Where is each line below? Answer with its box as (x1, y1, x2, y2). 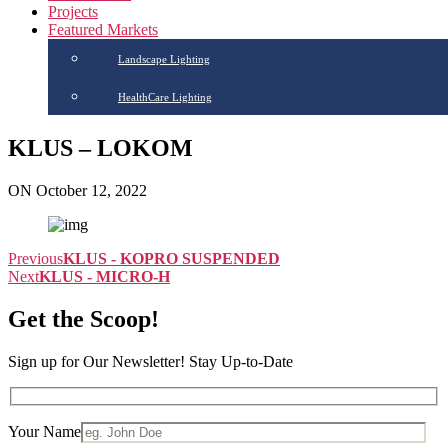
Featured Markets (48, 21, 158, 38)
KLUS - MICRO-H (39, 267, 170, 285)
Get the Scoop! (8, 305, 159, 332)
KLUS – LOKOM (8, 134, 193, 161)
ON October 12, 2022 (8, 181, 147, 199)
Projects (48, 3, 98, 20)
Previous (8, 249, 63, 267)
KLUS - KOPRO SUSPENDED (63, 249, 280, 267)
